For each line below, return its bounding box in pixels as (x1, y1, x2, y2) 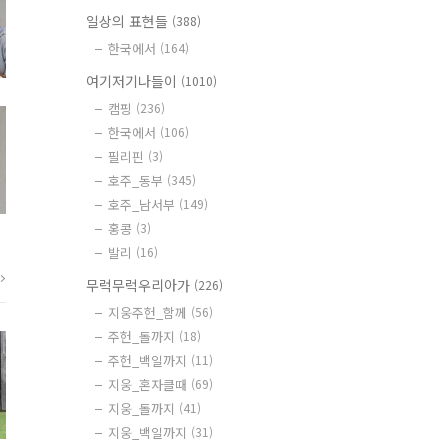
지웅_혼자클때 (108, 375, 191, 394)
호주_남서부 (108, 195, 179, 214)
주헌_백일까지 (108, 351, 191, 370)
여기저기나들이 (86, 71, 181, 91)
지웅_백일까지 (108, 423, 191, 442)
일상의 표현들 (86, 11, 172, 31)
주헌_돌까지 (108, 327, 179, 346)
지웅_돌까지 (108, 399, 179, 418)
